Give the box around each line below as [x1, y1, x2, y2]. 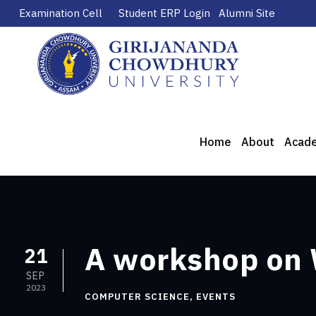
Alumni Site [219, 6, 275, 20]
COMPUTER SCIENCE [85, 291, 190, 303]
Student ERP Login [119, 6, 210, 20]
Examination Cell [19, 6, 102, 20]
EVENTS [196, 291, 236, 303]
